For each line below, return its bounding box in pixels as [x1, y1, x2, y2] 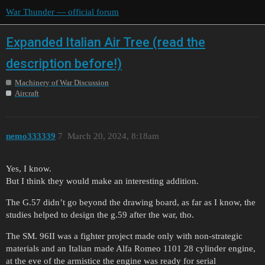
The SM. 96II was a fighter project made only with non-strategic [6, 231, 243, 241]
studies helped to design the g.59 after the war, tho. [6, 210, 194, 220]
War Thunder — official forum [6, 7, 119, 17]
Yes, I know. [6, 164, 51, 174]
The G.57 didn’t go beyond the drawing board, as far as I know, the [6, 198, 256, 208]
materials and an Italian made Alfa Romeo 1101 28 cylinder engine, [6, 244, 256, 254]
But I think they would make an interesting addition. [6, 176, 199, 186]
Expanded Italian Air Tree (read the [6, 34, 205, 50]
